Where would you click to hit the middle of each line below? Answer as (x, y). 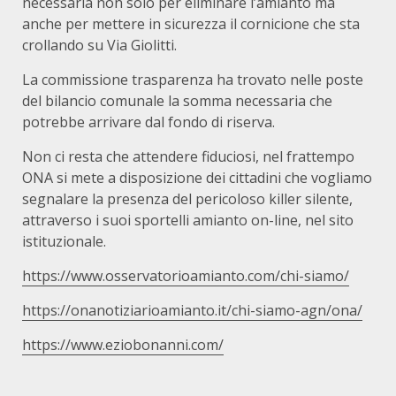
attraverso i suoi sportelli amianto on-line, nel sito (188, 220)
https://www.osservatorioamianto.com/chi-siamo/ (186, 276)
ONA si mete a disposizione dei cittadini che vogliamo (197, 178)
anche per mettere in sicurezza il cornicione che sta (191, 24)
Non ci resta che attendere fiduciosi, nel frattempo (188, 156)
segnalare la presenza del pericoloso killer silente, (187, 199)
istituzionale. (64, 241)
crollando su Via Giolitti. (99, 45)
